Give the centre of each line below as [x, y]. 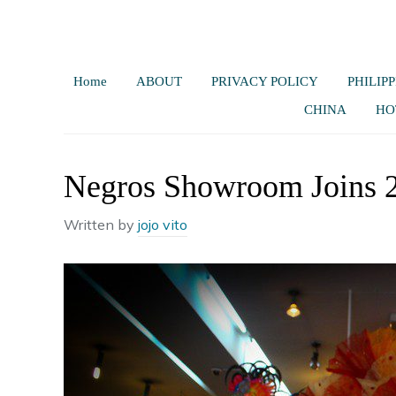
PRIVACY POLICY [264, 81]
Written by [101, 225]
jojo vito [163, 225]
